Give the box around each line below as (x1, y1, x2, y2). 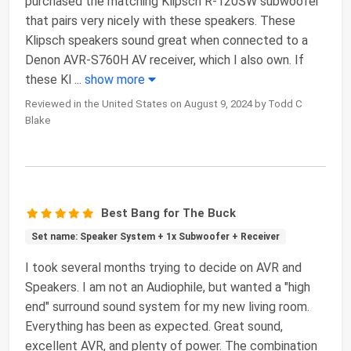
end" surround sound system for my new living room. (25, 299, 309, 315)
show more (85, 72, 148, 88)
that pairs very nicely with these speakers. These (25, 13, 295, 29)
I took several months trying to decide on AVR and (25, 260, 302, 276)
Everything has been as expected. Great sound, (25, 319, 283, 335)
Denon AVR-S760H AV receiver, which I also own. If (25, 52, 304, 68)
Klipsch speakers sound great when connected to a (25, 33, 308, 49)
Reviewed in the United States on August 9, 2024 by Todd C (25, 98, 302, 110)
